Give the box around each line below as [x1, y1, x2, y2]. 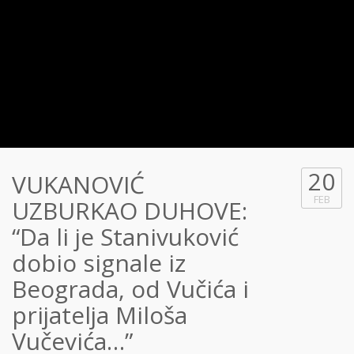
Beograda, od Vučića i [12, 273, 249, 305]
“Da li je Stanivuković [12, 220, 239, 253]
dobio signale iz [12, 247, 186, 279]
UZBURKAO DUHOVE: [12, 194, 247, 227]
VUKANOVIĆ [12, 168, 145, 201]
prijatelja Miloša [12, 299, 187, 331]
